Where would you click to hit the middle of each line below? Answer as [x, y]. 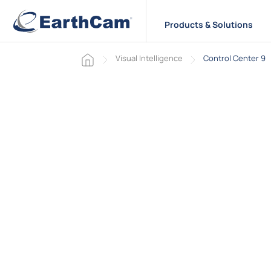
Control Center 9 [234, 58]
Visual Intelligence [149, 58]
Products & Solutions [208, 25]
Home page [101, 57]
